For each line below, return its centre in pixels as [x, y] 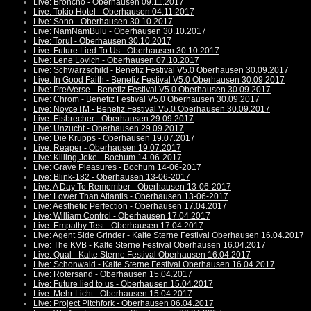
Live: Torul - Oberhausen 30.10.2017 [102, 41]
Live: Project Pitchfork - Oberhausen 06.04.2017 [124, 304]
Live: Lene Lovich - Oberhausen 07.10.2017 [116, 61]
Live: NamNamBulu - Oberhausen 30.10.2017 [120, 32]
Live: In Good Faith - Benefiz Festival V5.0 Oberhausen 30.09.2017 [159, 80]
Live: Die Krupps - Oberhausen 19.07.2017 [114, 138]
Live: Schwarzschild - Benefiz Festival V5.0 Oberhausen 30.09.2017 [161, 70]
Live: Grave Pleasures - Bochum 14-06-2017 [117, 168]
